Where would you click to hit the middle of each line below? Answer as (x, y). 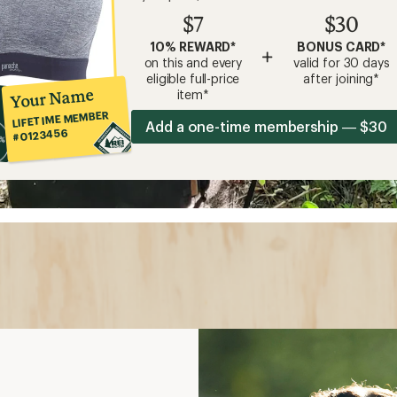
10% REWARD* (193, 46)
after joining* (342, 78)
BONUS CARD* (342, 46)
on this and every (193, 62)
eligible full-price (193, 78)
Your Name (52, 98)
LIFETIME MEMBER (60, 119)
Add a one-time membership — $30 (266, 126)
